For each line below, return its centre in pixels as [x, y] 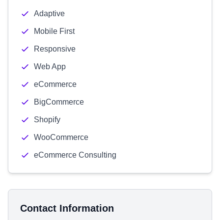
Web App [50, 67]
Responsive [55, 49]
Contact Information [67, 208]
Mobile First [54, 31]
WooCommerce [61, 137]
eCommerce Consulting [75, 155]
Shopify [47, 120]
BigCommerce [59, 102]
